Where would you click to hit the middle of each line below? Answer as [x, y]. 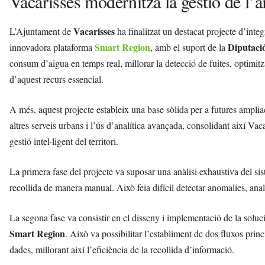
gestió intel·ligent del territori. [64, 141]
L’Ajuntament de [41, 31]
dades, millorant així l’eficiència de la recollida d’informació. [122, 250]
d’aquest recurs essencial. [56, 79]
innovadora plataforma [52, 47]
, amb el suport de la [189, 47]
